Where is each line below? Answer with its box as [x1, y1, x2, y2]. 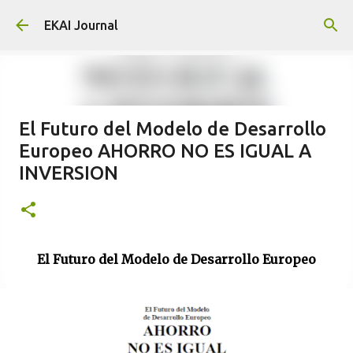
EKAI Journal [44, 18, 118, 32]
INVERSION [19, 162, 118, 184]
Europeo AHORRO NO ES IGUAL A [19, 140, 311, 162]
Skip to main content [117, 13, 236, 27]
